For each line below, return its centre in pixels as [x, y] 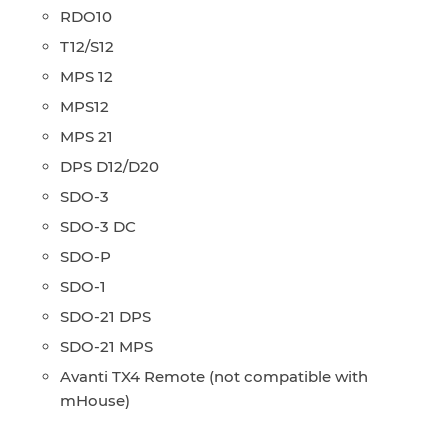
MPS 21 [86, 137]
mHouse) [95, 401]
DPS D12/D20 [109, 167]
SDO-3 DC [98, 227]
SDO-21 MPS [106, 347]
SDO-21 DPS [105, 317]
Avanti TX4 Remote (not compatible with [214, 377]
